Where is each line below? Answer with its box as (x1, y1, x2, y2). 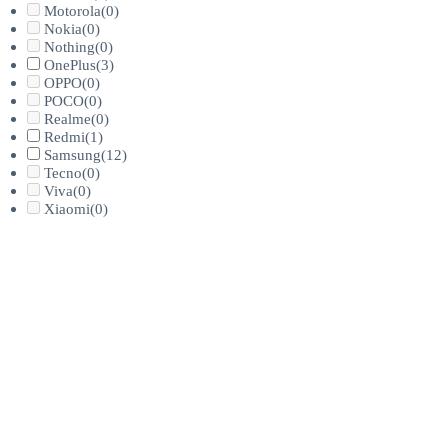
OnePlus (44, 57, 97, 74)
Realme (44, 111, 92, 128)
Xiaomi (44, 201, 91, 218)
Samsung (44, 147, 102, 164)
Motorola (44, 3, 102, 20)
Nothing (44, 39, 96, 56)
